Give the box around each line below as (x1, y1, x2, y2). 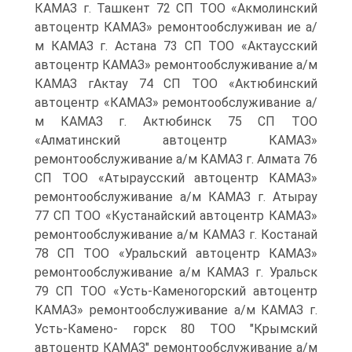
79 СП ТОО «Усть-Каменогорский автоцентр (35, 284, 317, 299)
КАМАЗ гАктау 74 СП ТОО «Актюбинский (35, 76, 317, 91)
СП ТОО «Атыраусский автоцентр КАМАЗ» (35, 170, 317, 185)
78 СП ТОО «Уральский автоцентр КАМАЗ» (35, 246, 317, 261)
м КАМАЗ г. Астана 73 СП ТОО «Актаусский (35, 38, 317, 53)
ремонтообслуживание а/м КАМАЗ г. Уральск (35, 265, 317, 280)
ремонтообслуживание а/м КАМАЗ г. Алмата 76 (35, 152, 317, 167)
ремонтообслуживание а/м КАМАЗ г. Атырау (35, 189, 317, 204)
